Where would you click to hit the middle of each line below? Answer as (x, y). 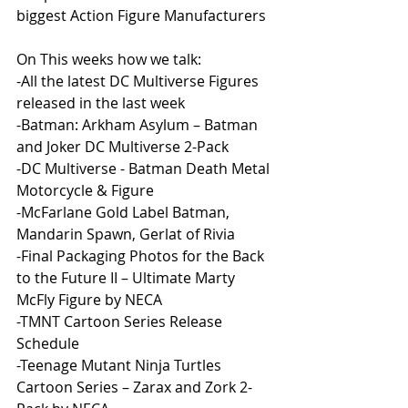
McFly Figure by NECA (89, 299)
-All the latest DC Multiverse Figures (139, 81)
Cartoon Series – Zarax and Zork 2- (134, 387)
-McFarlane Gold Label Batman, (125, 212)
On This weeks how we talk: (109, 59)
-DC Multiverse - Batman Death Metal (145, 168)
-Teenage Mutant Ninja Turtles (121, 365)
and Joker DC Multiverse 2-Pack (122, 146)
